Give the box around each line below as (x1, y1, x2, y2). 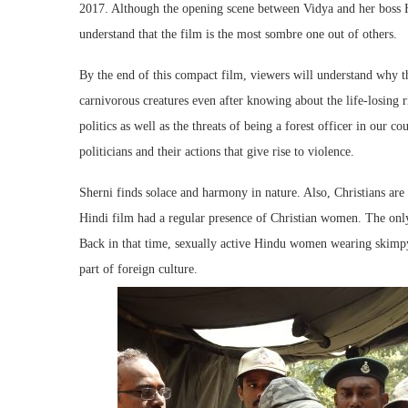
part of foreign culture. (79, 261, 198, 276)
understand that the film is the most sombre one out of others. (79, 26, 397, 41)
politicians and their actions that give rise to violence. (79, 144, 354, 158)
